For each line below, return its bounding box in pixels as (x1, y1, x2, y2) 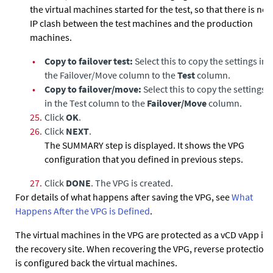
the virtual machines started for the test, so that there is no (30, 3, 268, 15)
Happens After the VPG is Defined (15, 205, 150, 217)
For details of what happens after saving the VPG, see (15, 191, 232, 203)
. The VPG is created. (91, 177, 173, 189)
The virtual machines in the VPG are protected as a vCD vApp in (15, 229, 269, 241)
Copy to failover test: (44, 55, 133, 67)
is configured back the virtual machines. (15, 257, 177, 269)
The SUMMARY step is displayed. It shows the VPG (44, 139, 244, 151)
